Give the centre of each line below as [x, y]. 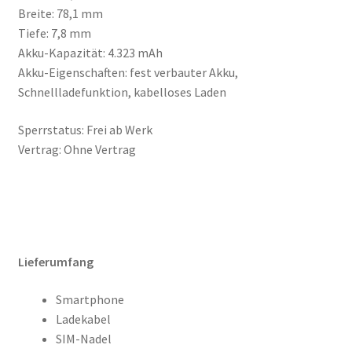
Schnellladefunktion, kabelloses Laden [122, 92]
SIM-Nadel [83, 338]
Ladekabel [83, 319]
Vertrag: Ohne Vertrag [77, 150]
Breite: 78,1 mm [60, 14]
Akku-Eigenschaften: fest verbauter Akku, [128, 73]
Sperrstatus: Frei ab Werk [85, 130]
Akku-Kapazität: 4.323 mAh [90, 53]
